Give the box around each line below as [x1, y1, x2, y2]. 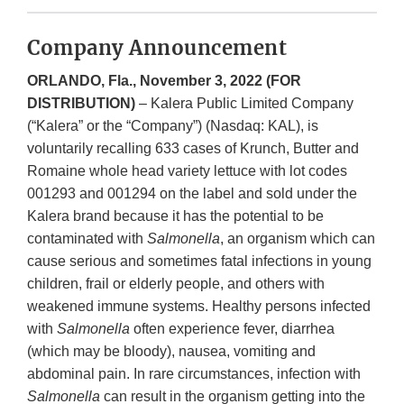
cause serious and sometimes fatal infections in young [27, 253, 372, 270]
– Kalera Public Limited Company [135, 96, 353, 112]
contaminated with [27, 231, 147, 247]
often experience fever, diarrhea [130, 321, 335, 337]
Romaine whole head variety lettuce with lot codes [27, 163, 347, 179]
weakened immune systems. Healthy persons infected [27, 298, 371, 315]
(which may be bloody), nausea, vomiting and [27, 344, 316, 360]
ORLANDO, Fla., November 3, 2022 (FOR [27, 73, 301, 89]
